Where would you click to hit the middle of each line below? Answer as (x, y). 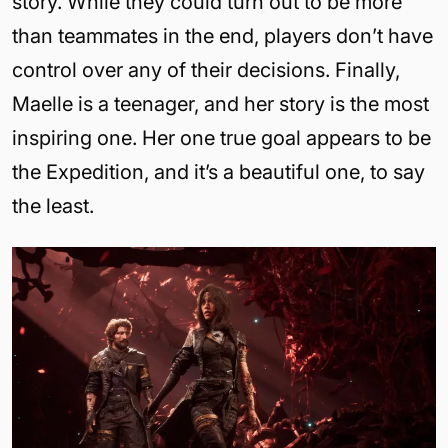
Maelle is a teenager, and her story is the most (220, 103)
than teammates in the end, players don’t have (222, 35)
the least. (53, 205)
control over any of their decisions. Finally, (206, 69)
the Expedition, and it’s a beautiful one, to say (218, 171)
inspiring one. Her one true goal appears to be (221, 137)
